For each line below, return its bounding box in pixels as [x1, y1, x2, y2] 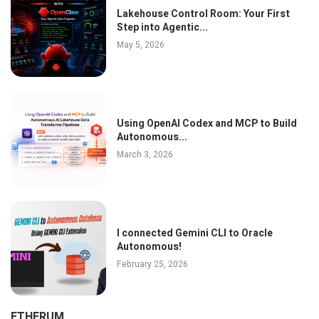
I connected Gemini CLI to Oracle [116, 225, 273, 241]
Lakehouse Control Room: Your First [116, 6, 290, 22]
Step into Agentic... [116, 20, 208, 36]
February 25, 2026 [116, 257, 188, 271]
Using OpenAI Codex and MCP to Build [116, 116, 297, 132]
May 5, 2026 [116, 38, 164, 52]
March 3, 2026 [116, 148, 173, 162]
